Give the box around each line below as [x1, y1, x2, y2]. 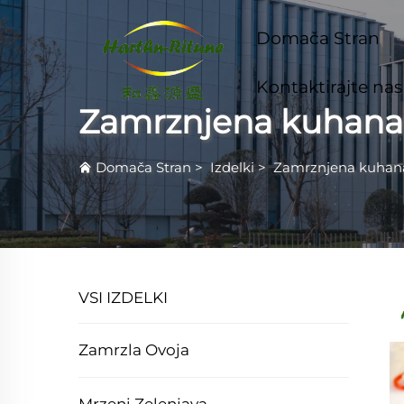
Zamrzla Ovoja [78, 341, 189, 359]
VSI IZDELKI [78, 289, 168, 307]
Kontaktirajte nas [255, 77, 402, 97]
